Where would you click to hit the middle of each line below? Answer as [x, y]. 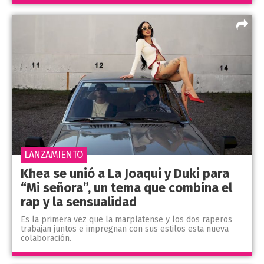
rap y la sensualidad [79, 202]
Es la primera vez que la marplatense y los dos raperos [126, 219]
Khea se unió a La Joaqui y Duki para [125, 173]
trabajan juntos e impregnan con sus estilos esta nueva [125, 229]
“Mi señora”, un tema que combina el [126, 187]
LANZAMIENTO [54, 154]
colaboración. [46, 238]
